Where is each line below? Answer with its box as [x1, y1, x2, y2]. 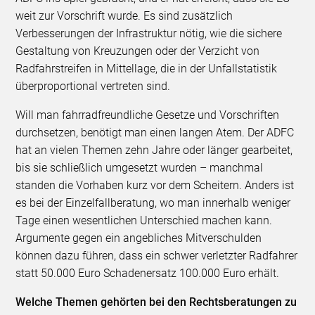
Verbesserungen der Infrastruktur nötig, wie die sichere [15, 26, 283, 40]
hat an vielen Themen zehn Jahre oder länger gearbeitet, [15, 143, 293, 157]
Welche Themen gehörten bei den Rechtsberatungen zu [15, 295, 297, 309]
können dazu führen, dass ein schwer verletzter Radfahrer [15, 248, 298, 262]
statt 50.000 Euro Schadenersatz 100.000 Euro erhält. [15, 266, 280, 280]
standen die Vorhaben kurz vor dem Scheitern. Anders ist [15, 178, 295, 192]
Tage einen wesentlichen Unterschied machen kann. [15, 213, 273, 227]
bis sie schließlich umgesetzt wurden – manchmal [15, 160, 264, 174]
